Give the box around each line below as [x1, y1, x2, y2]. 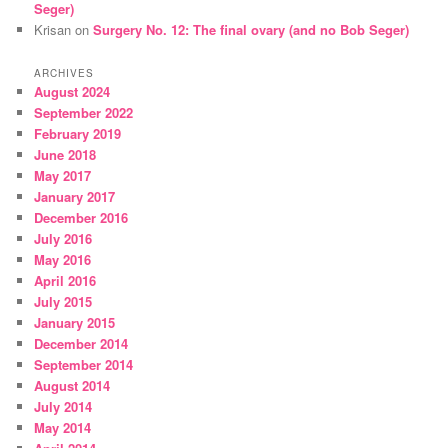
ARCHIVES [34, 66, 95, 81]
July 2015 [34, 292, 93, 312]
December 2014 [34, 334, 129, 354]
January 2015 [34, 313, 116, 333]
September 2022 [34, 103, 134, 123]
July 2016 [34, 229, 93, 249]
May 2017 [34, 166, 92, 186]
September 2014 [34, 355, 134, 375]
